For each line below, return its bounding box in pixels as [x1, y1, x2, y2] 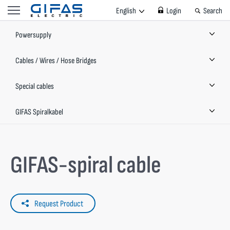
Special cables [15, 82, 54, 91]
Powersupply [15, 30, 51, 40]
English [116, 6, 136, 16]
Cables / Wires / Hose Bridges [15, 56, 97, 66]
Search [203, 6, 222, 16]
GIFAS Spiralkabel [15, 107, 63, 117]
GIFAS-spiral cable [10, 151, 161, 180]
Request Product [34, 199, 83, 209]
